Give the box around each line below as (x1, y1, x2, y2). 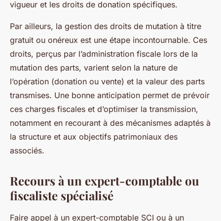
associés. (10, 146, 44, 156)
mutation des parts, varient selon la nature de (10, 63, 178, 73)
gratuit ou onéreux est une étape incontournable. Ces (10, 35, 207, 45)
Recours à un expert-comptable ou (10, 173, 199, 189)
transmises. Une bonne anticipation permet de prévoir (10, 90, 210, 101)
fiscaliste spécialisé (10, 187, 113, 204)
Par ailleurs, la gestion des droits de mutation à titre (10, 21, 201, 32)
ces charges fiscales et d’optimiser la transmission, (10, 104, 198, 114)
